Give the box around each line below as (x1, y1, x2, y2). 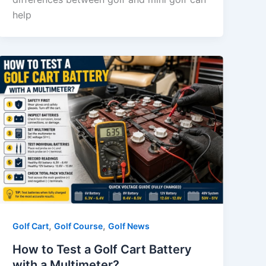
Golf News (108, 221, 150, 232)
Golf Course (54, 221, 103, 232)
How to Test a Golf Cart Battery (12, 242, 192, 256)
